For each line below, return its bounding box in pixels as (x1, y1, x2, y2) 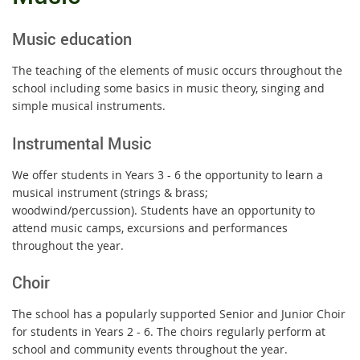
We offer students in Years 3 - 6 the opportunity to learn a (12, 166, 323, 182)
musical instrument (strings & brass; (12, 184, 208, 200)
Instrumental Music (12, 132, 152, 154)
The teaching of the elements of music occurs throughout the (12, 63, 342, 79)
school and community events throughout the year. (12, 342, 291, 358)
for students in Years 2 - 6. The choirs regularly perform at (12, 324, 325, 340)
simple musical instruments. (12, 98, 172, 114)
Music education (12, 28, 132, 51)
